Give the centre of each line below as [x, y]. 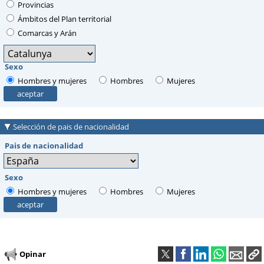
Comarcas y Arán [46, 33]
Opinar [33, 254]
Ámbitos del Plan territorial [64, 19]
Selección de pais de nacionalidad [71, 127]
